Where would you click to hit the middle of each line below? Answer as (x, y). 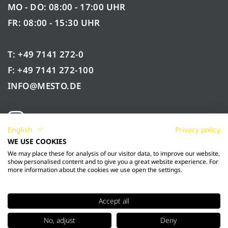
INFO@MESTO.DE (45, 85)
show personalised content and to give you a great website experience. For (113, 162)
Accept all (114, 201)
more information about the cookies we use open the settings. (95, 170)
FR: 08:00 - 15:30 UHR (54, 22)
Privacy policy (198, 129)
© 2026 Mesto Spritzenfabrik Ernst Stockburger (114, 215)
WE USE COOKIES (37, 141)
